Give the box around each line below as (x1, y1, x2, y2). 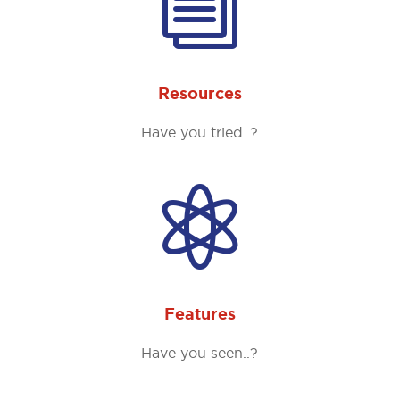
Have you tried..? (141, 122, 259, 141)
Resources (157, 82, 242, 104)
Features (163, 303, 236, 325)
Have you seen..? (141, 343, 259, 362)
